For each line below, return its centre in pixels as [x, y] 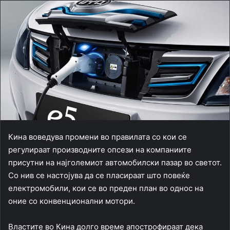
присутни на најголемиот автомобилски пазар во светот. [115, 163]
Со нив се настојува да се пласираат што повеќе [99, 176]
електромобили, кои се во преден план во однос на [106, 188]
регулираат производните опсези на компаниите [100, 150]
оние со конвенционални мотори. [72, 201]
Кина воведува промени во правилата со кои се [98, 137]
